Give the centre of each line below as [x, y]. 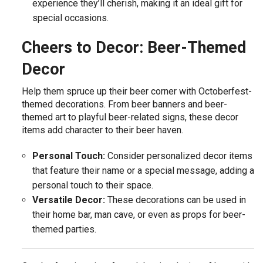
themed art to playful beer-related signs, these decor [130, 117]
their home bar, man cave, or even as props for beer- [139, 215]
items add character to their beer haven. [103, 130]
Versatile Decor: [68, 200]
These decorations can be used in [175, 200]
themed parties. [64, 230]
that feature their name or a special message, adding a [143, 171]
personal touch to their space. [92, 186]
